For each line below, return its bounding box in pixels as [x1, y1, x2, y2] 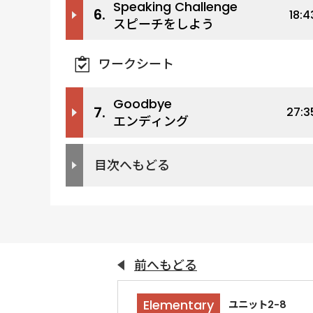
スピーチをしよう [112, 15, 214, 33]
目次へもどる [94, 156, 170, 174]
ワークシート [98, 54, 174, 73]
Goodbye [112, 95, 172, 112]
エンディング [112, 112, 189, 130]
